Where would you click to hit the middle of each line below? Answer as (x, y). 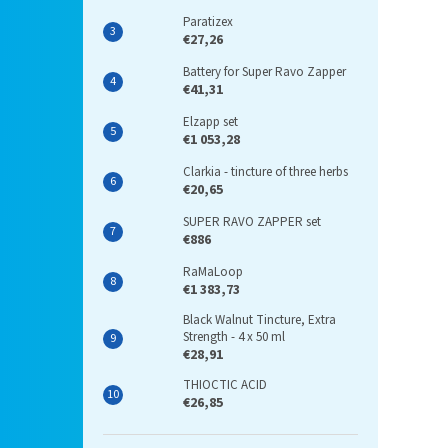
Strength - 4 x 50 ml (234, 337)
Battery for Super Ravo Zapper (264, 72)
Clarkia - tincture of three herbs (265, 172)
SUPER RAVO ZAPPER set (252, 222)
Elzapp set (210, 122)
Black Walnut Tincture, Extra (259, 320)
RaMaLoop (213, 272)
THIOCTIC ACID (225, 385)
